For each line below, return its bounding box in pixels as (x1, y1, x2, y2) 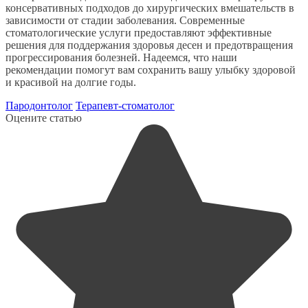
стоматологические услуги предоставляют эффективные (5, 26, 272, 38)
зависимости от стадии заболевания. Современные (5, 14, 245, 26)
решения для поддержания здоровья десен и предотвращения (5, 38, 293, 51)
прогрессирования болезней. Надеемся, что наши (5, 51, 237, 63)
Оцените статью (5, 111, 82, 124)
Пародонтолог (5, 99, 73, 111)
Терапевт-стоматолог (76, 99, 175, 111)
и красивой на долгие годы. (5, 76, 136, 88)
